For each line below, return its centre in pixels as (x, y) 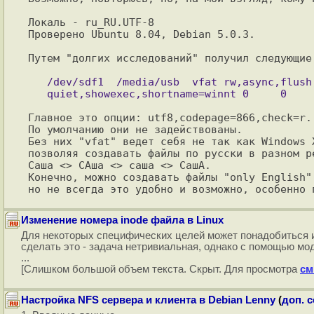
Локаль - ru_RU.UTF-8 (91, 22)
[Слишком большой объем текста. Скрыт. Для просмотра (161, 269)
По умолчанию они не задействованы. (135, 129)
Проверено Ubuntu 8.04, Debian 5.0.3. (142, 34)
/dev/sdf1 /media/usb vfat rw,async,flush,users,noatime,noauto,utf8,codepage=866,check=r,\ (37, 82)
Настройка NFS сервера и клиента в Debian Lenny (148, 300)
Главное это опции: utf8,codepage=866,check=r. (170, 117)
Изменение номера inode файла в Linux (122, 220)
